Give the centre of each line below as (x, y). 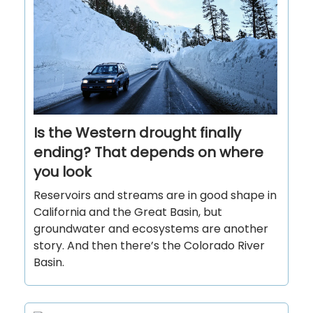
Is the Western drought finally (137, 133)
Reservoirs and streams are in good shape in (155, 196)
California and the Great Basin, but (128, 212)
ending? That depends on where (148, 153)
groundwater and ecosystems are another (151, 229)
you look (63, 172)
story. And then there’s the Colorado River (149, 246)
